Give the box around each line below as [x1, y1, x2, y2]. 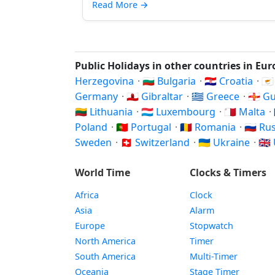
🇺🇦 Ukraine [198, 136, 252, 149]
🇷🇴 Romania [180, 120, 238, 134]
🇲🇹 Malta [224, 105, 268, 118]
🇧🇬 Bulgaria [142, 74, 198, 88]
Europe [75, 220, 105, 231]
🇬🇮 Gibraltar [126, 90, 185, 103]
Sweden [75, 136, 114, 149]
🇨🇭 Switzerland [120, 136, 192, 149]
